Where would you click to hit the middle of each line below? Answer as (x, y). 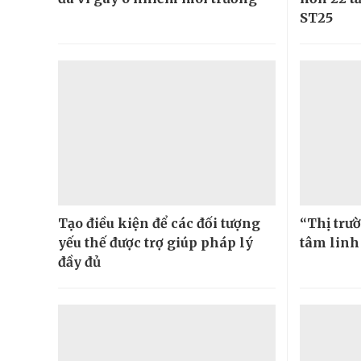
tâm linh (329, 242)
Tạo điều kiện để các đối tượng (159, 223)
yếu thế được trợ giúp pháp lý (156, 242)
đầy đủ (79, 261)
